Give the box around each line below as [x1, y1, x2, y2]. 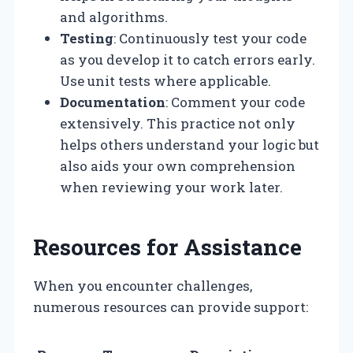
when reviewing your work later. [60, 177, 283, 196]
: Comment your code [165, 92, 305, 111]
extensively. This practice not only [60, 113, 295, 132]
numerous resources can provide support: [33, 297, 308, 316]
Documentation [60, 92, 165, 111]
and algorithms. [60, 7, 168, 26]
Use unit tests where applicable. [60, 71, 271, 90]
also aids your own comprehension [60, 156, 295, 175]
